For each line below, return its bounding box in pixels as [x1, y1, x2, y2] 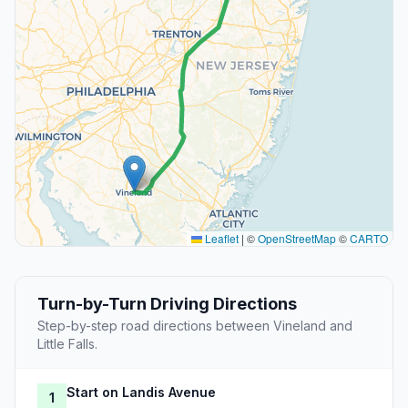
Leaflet [202, 230, 239, 247]
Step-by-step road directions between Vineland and [37, 318, 352, 334]
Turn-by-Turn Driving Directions [37, 294, 297, 314]
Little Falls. [37, 336, 97, 352]
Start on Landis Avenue [66, 384, 216, 401]
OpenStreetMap [258, 230, 336, 247]
